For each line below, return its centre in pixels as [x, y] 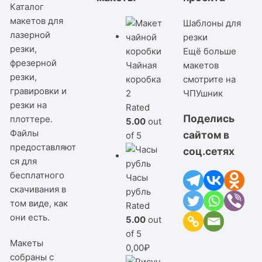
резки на [29, 105]
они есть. [30, 217]
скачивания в [38, 189]
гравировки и [39, 91]
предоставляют [43, 147]
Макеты [27, 243]
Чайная [142, 65]
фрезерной [34, 63]
